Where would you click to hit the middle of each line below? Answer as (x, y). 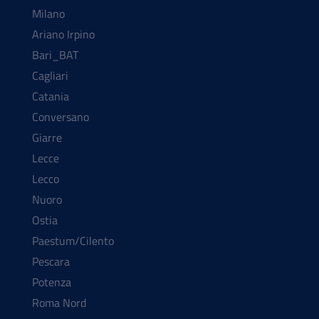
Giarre (47, 138)
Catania (51, 96)
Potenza (52, 282)
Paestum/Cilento (73, 241)
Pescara (51, 262)
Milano (48, 14)
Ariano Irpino (63, 35)
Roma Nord (59, 303)
